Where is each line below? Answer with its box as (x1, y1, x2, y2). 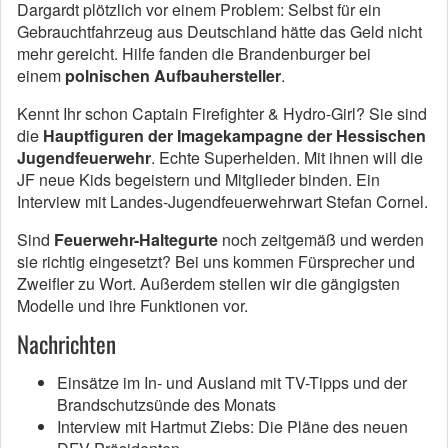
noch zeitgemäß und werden (218, 228, 424, 252)
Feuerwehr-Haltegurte (54, 228, 218, 252)
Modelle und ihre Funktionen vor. (17, 294, 248, 318)
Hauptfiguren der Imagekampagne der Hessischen (43, 124, 426, 148)
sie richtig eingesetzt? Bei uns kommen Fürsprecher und (17, 250, 415, 274)
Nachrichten (17, 327, 116, 362)
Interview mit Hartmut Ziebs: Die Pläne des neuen (57, 415, 408, 439)
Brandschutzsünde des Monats (57, 393, 276, 417)
